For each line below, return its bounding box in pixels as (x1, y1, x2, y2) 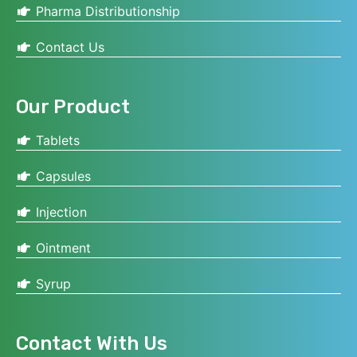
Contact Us (32, 39, 104, 56)
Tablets (32, 132, 80, 149)
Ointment (32, 240, 91, 257)
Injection (32, 204, 87, 221)
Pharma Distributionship (32, 3, 180, 20)
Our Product (16, 96, 130, 119)
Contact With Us (16, 332, 167, 355)
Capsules (32, 168, 91, 185)
